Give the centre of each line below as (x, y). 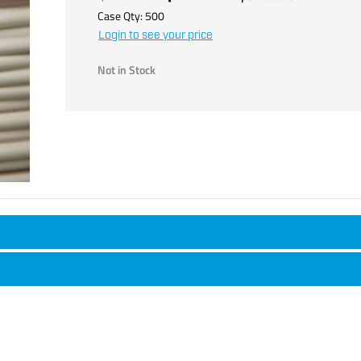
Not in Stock (127, 69)
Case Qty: (122, 15)
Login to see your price (156, 35)
